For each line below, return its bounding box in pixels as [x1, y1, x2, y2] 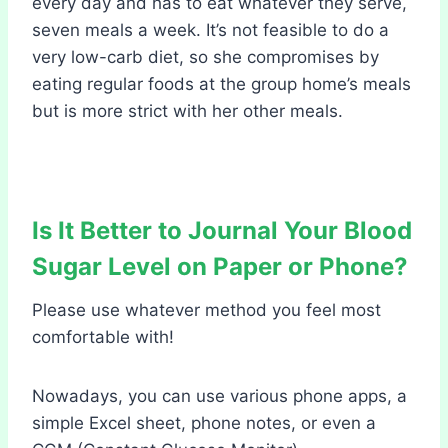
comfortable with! [32, 326, 174, 347]
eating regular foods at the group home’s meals [32, 73, 411, 94]
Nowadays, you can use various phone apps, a [32, 385, 407, 406]
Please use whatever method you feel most [32, 299, 381, 320]
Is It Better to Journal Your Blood [32, 215, 412, 245]
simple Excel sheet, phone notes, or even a [32, 412, 376, 433]
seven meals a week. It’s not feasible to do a [32, 19, 389, 40]
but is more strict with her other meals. [32, 100, 343, 121]
